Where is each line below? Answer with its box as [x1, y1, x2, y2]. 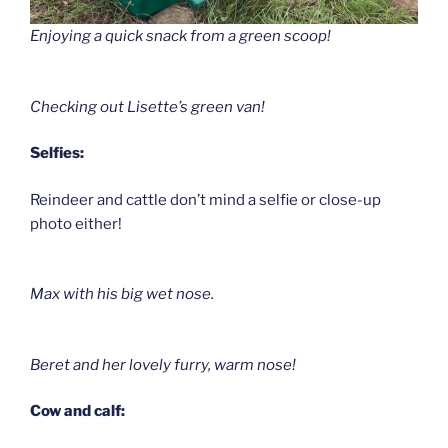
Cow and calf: [30, 402, 125, 421]
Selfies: [30, 144, 84, 163]
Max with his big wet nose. [30, 285, 214, 304]
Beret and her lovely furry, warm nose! [30, 355, 296, 374]
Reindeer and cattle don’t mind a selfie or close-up [30, 190, 381, 209]
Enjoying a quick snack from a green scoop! [30, 27, 331, 46]
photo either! [30, 214, 122, 233]
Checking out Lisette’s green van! [30, 97, 265, 116]
